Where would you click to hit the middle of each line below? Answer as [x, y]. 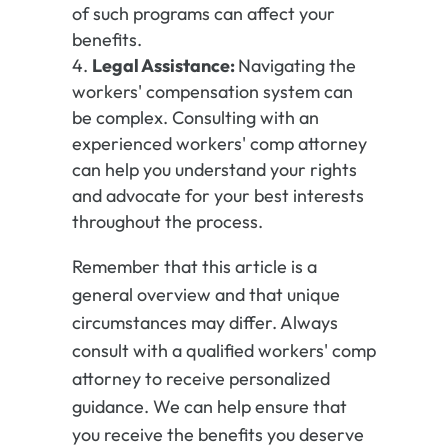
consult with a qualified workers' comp [223, 351]
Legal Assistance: [164, 66]
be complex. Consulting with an [195, 118]
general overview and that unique [205, 295]
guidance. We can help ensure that [209, 407]
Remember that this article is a [194, 267]
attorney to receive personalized [200, 379]
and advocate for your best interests [217, 196]
